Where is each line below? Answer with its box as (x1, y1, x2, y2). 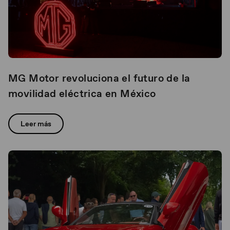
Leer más (21, 119, 51, 128)
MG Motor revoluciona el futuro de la (8, 71, 190, 85)
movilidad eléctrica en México (8, 87, 156, 100)
